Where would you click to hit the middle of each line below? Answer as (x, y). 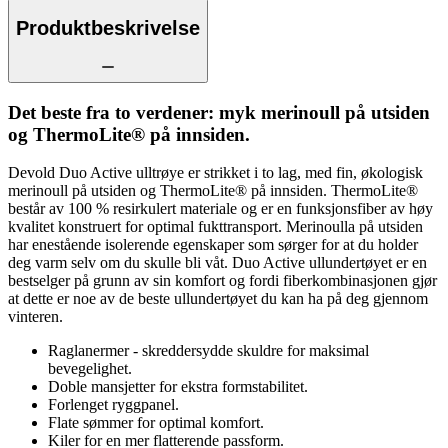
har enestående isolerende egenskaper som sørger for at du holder (213, 245)
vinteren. (35, 317)
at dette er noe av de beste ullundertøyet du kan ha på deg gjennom (218, 299)
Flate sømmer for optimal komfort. (156, 423)
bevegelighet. (90, 369)
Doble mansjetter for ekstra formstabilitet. (178, 387)
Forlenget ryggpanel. (113, 405)
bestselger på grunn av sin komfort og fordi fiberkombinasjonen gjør (222, 281)
